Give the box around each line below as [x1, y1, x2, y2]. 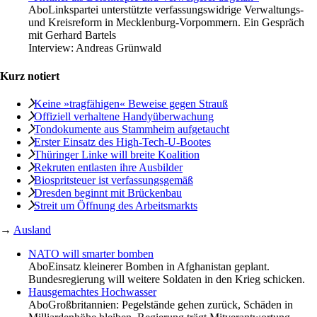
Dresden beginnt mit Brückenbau [34, 186, 182, 199]
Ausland [13, 223, 51, 236]
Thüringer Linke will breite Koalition [34, 148, 200, 161]
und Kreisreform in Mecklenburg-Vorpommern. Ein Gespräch [28, 16, 304, 29]
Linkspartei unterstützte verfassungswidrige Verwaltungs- [48, 4, 304, 16]
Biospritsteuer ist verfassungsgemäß [34, 173, 193, 186]
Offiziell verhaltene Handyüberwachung [34, 110, 214, 122]
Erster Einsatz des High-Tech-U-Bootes [34, 135, 211, 148]
